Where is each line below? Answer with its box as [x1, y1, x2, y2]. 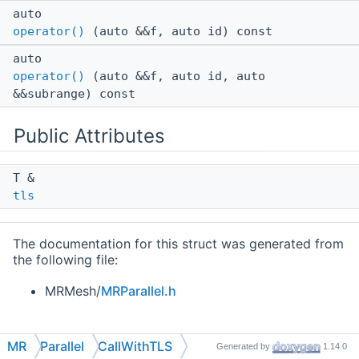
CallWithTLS [98, 338, 172, 354]
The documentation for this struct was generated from [13, 236, 344, 252]
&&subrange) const [13, 87, 135, 102]
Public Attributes [14, 124, 165, 148]
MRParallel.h [101, 283, 176, 300]
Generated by [216, 341, 272, 351]
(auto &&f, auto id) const [85, 24, 272, 39]
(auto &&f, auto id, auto [85, 69, 265, 84]
